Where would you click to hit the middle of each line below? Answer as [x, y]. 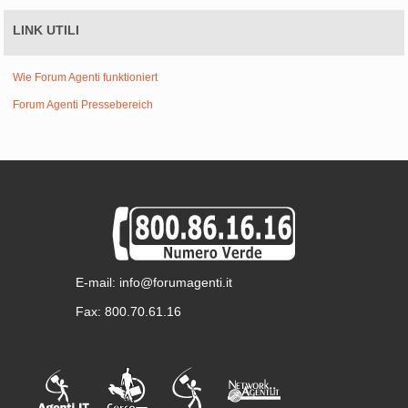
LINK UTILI [46, 30]
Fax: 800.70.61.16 [128, 311]
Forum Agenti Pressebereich [83, 104]
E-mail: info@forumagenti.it [153, 282]
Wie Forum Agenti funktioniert [86, 77]
